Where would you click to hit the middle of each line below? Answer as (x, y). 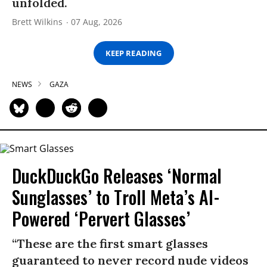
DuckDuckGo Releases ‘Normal (117, 175)
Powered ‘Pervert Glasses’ (101, 218)
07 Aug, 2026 (97, 22)
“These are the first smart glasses (110, 243)
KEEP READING (133, 53)
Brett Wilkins (37, 22)
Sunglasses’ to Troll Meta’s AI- (116, 197)
